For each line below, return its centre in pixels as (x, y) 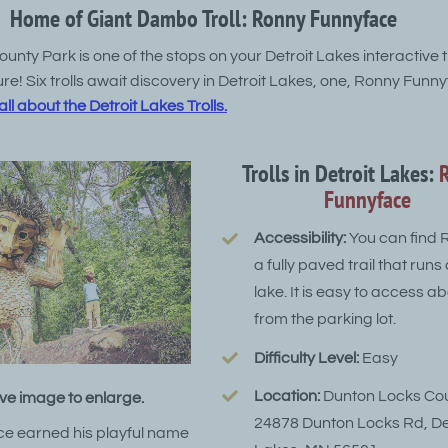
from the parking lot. (325, 319)
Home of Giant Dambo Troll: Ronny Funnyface (203, 19)
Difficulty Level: (307, 357)
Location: (287, 395)
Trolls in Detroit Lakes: (341, 174)
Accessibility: (300, 238)
